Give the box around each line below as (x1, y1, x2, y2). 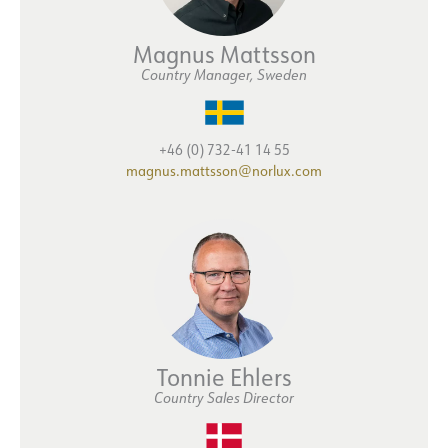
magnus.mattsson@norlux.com (126, 161, 322, 181)
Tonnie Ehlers (156, 361, 292, 393)
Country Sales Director (154, 388, 294, 408)
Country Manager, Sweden (141, 65, 307, 85)
